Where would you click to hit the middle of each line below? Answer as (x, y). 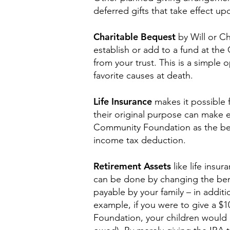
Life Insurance (123, 101)
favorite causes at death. (143, 75)
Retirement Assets (132, 166)
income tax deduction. (140, 140)
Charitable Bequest (136, 37)
